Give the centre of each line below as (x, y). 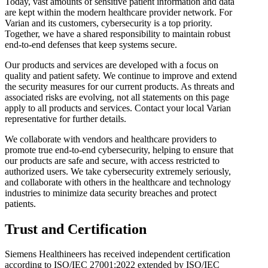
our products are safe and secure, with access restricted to (112, 160)
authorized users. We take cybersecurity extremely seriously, (118, 171)
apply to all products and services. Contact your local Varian (118, 108)
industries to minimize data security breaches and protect (111, 193)
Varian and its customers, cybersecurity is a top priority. (109, 23)
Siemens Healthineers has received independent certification (118, 254)
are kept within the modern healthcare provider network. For (118, 12)
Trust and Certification (76, 229)
